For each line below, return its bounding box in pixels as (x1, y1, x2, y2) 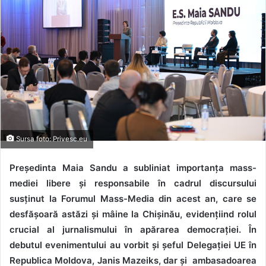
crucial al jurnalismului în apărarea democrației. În (9, 224, 256, 236)
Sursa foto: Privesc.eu (14, 135, 87, 144)
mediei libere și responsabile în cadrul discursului (9, 178, 256, 189)
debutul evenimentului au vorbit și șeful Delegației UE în (9, 239, 256, 251)
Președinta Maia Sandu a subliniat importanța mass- (9, 162, 256, 174)
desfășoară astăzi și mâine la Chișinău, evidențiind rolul (9, 208, 256, 220)
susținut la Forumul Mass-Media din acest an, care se (9, 193, 256, 205)
